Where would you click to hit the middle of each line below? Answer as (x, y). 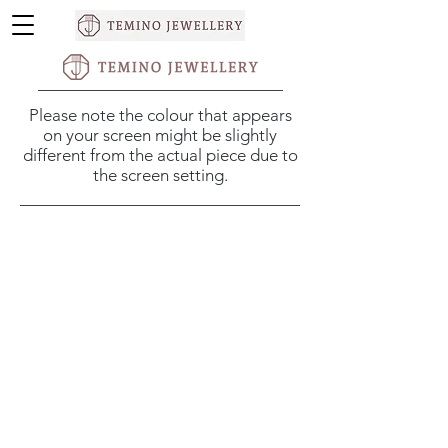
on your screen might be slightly (160, 135)
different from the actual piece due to (160, 155)
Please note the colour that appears (160, 115)
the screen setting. (160, 175)
